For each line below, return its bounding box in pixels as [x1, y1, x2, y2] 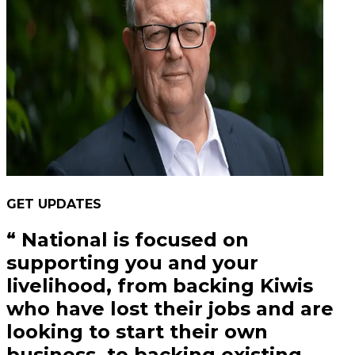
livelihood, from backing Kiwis [6, 273, 313, 297]
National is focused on [21, 227, 249, 251]
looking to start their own [6, 319, 268, 343]
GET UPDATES [6, 196, 101, 212]
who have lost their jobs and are [6, 296, 334, 320]
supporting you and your [6, 250, 258, 274]
